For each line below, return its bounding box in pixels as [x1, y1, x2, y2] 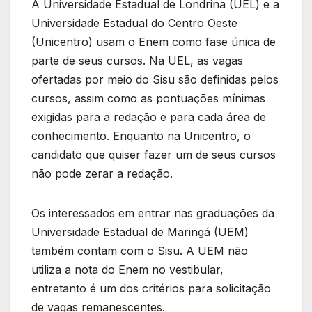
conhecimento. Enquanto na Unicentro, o [31, 129, 251, 143]
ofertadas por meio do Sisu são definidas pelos [31, 72, 279, 87]
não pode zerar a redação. [31, 166, 173, 181]
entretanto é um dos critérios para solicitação [31, 281, 271, 296]
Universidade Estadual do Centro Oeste [31, 16, 237, 31]
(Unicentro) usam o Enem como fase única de [31, 35, 276, 49]
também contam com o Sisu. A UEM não [31, 244, 248, 258]
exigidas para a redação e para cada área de [31, 110, 266, 125]
